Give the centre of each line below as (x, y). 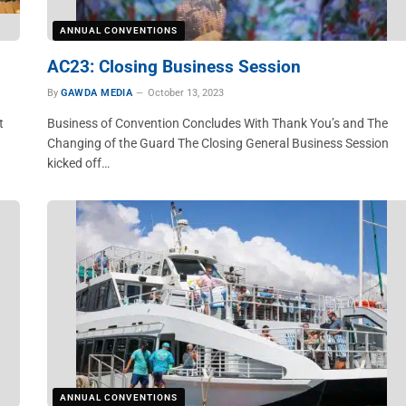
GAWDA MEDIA (97, 93)
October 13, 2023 (186, 93)
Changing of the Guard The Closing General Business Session (217, 143)
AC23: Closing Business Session (174, 67)
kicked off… (78, 163)
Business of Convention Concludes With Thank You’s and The (217, 123)
